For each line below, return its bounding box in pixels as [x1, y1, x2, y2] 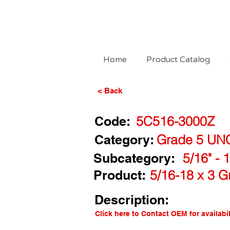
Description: [94, 192, 169, 207]
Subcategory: [93, 150, 175, 166]
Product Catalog [146, 54, 210, 65]
